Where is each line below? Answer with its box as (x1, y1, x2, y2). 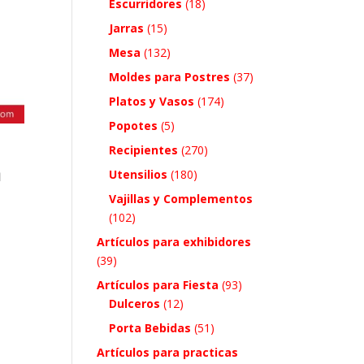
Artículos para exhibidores (97, 233, 252, 249)
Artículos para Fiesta (97, 276, 219, 292)
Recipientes (109, 141, 179, 158)
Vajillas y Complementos (109, 190, 253, 206)
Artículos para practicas (97, 344, 239, 360)
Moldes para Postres (109, 68, 231, 84)
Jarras (109, 19, 145, 36)
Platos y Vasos (109, 93, 195, 109)
